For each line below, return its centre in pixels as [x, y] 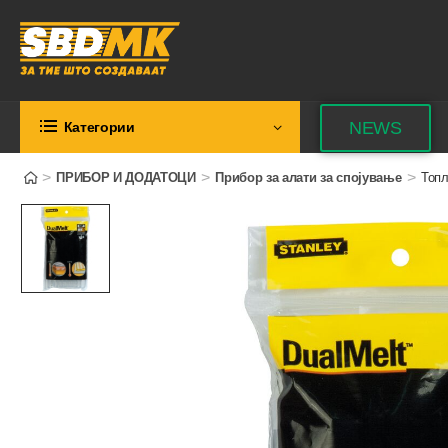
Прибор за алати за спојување [308, 177]
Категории [99, 127]
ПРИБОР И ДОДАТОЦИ [126, 177]
